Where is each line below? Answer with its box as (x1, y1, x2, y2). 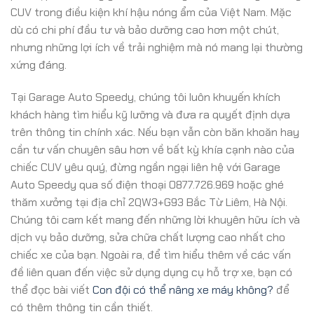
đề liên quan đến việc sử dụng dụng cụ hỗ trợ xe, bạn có (11, 264, 292, 280)
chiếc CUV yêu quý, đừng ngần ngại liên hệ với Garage (11, 159, 280, 175)
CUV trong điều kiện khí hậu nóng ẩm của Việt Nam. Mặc (11, 4, 292, 20)
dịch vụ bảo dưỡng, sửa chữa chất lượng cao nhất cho (11, 229, 285, 245)
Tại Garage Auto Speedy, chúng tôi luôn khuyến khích (11, 89, 280, 104)
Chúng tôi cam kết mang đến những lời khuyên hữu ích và (11, 212, 300, 227)
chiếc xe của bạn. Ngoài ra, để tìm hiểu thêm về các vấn (11, 247, 291, 262)
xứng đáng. (11, 57, 67, 72)
